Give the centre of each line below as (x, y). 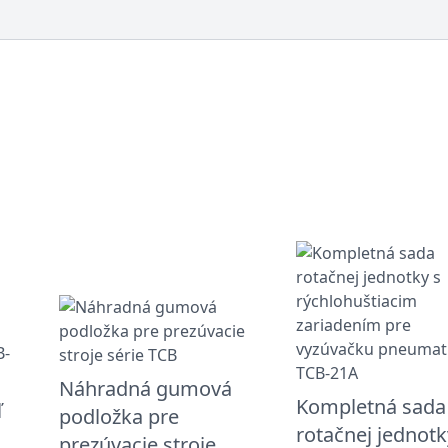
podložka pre (118, 416)
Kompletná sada (370, 406)
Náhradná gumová (145, 388)
